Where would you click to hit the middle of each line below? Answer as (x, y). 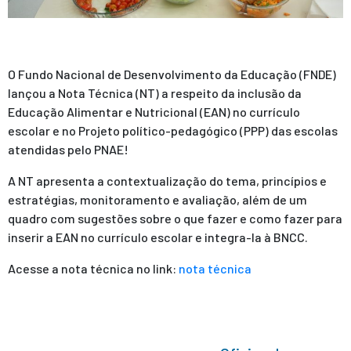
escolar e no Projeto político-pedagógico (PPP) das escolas (173, 131)
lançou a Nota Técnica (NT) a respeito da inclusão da (155, 93)
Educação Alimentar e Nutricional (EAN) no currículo (154, 112)
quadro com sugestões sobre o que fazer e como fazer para (175, 219)
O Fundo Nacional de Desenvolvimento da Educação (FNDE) (172, 74)
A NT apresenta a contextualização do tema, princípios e (167, 181)
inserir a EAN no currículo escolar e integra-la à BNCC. (158, 237)
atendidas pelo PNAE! (68, 150)
